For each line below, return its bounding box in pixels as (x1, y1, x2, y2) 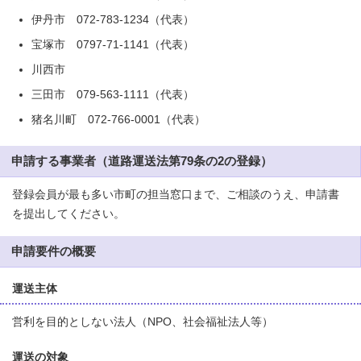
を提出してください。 (12, 208, 125, 220)
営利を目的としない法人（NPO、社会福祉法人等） (12, 316, 273, 328)
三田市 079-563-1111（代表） (31, 89, 194, 101)
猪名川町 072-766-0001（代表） (31, 114, 205, 126)
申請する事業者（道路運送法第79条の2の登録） (11, 154, 272, 168)
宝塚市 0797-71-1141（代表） (31, 39, 194, 51)
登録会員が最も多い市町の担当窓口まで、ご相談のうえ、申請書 (12, 189, 339, 201)
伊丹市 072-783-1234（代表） (31, 14, 194, 26)
